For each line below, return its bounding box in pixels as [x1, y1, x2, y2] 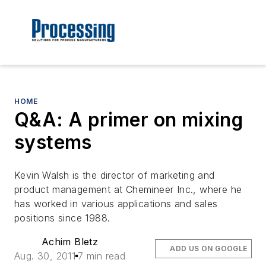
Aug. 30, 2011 [14, 250, 76, 262]
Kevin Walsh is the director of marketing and [14, 169, 215, 182]
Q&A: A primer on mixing [14, 108, 243, 132]
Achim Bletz [41, 236, 99, 248]
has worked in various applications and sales [14, 198, 218, 210]
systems [14, 131, 92, 154]
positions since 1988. [14, 212, 110, 224]
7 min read [78, 250, 126, 262]
